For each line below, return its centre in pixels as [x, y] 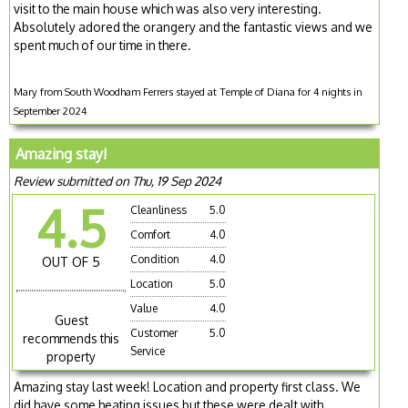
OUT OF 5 [71, 261]
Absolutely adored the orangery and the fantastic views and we [194, 26]
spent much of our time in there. [103, 45]
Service [148, 351]
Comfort [151, 234]
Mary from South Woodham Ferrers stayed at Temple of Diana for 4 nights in [189, 91]
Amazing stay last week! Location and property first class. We [188, 386]
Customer [154, 332]
